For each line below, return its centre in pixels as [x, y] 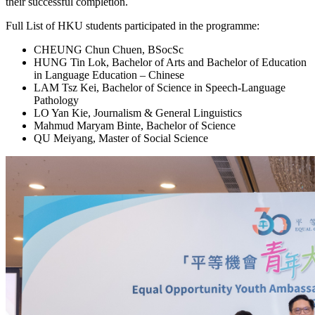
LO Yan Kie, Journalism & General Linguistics [138, 113]
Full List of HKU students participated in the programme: [133, 26]
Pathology [56, 100]
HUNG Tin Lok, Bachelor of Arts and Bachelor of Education [170, 62]
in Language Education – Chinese [109, 75]
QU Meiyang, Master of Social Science [121, 138]
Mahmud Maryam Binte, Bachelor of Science [135, 126]
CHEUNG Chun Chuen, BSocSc [109, 50]
